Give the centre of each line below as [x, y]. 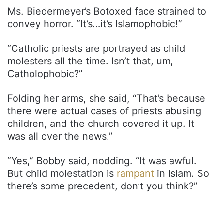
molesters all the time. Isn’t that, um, [90, 61]
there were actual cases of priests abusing [104, 111]
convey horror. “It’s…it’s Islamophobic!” [95, 24]
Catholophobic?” [45, 74]
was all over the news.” [60, 136]
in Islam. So [182, 174]
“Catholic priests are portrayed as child [96, 49]
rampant [135, 174]
